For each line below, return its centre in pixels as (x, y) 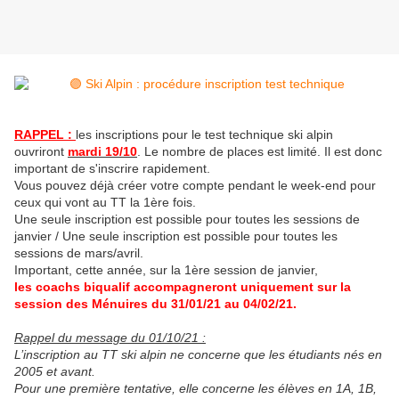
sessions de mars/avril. (79, 253)
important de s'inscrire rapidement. (112, 169)
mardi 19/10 (102, 152)
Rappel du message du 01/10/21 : (110, 338)
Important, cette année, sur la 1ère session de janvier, (166, 270)
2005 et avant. (55, 372)
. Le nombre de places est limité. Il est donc (260, 152)
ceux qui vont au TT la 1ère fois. (105, 203)
